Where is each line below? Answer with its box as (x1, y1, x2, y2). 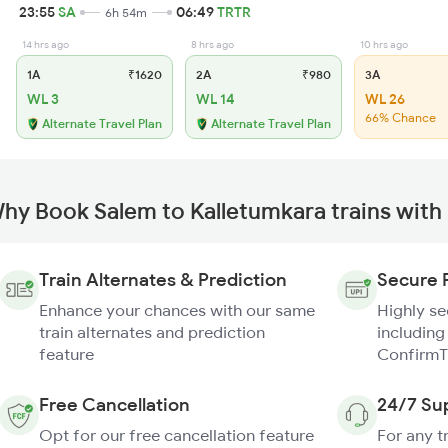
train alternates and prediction (39, 322, 265, 342)
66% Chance (365, 110, 436, 125)
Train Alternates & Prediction (39, 268, 287, 291)
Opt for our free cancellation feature (39, 425, 314, 445)
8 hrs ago (191, 38, 234, 51)
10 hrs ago (360, 38, 408, 51)
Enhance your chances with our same (39, 300, 315, 320)
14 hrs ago (22, 38, 69, 51)
